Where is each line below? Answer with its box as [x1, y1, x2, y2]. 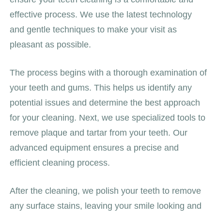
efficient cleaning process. [10, 157, 110, 168]
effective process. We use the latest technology [10, 9, 192, 19]
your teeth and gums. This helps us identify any [10, 82, 192, 93]
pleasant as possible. [10, 39, 91, 49]
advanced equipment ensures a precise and [10, 142, 179, 153]
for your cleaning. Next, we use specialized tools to [10, 112, 205, 123]
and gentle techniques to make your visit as [10, 24, 177, 34]
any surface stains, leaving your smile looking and [10, 201, 201, 211]
